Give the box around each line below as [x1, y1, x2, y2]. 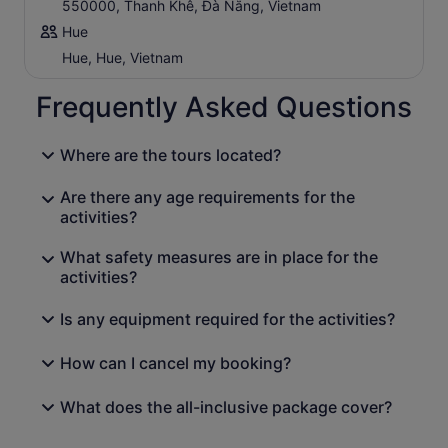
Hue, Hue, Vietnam [62, 49, 183, 67]
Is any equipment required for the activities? [60, 309, 395, 330]
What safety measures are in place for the [60, 247, 378, 268]
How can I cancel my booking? [60, 353, 291, 374]
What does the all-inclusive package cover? [60, 397, 392, 418]
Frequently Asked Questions [36, 90, 412, 125]
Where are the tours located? [60, 145, 281, 166]
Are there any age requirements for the [60, 187, 355, 208]
